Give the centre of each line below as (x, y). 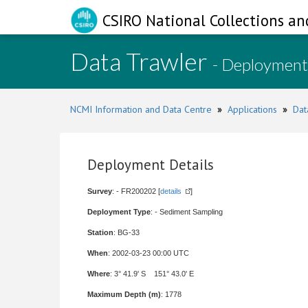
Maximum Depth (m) (124, 294)
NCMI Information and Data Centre (141, 109)
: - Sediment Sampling (187, 212)
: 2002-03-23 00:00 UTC (148, 253)
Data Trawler (141, 61)
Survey (100, 191)
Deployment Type (119, 212)
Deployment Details (151, 165)
